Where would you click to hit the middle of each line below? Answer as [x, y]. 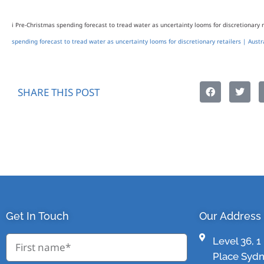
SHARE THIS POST [59, 92]
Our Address [230, 216]
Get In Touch [37, 216]
